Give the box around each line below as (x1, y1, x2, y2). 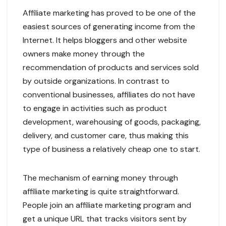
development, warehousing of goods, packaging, (23, 117, 201, 128)
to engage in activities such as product (23, 103, 167, 114)
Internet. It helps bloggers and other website (23, 35, 187, 46)
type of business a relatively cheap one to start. (23, 144, 200, 155)
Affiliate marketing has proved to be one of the (23, 8, 196, 19)
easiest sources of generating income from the (23, 21, 195, 32)
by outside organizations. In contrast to (23, 76, 169, 87)
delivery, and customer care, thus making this (23, 130, 189, 141)
